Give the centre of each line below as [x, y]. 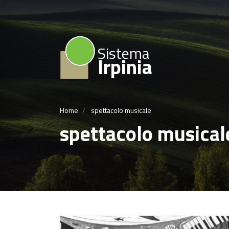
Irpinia [125, 67]
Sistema [124, 53]
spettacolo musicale [120, 110]
